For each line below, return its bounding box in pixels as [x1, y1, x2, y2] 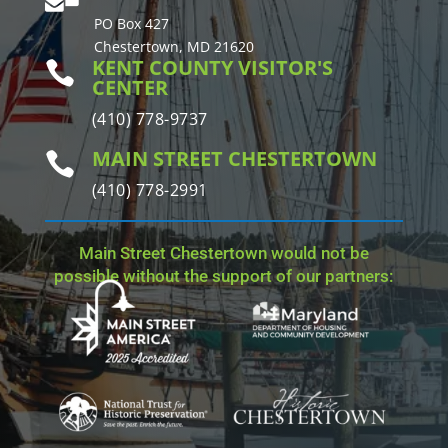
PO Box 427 [93, 14, 169, 34]
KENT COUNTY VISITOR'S [91, 54, 333, 82]
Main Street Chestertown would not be [78, 243, 369, 264]
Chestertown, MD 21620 [93, 37, 254, 57]
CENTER [91, 74, 168, 102]
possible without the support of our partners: [54, 266, 394, 287]
